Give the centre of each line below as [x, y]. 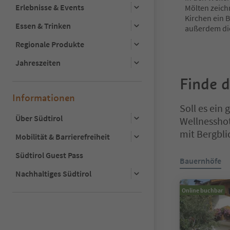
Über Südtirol [39, 118]
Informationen [44, 98]
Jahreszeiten [38, 62]
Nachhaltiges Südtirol [53, 173]
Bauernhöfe [200, 161]
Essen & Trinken [43, 25]
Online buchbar [202, 190]
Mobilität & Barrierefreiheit [63, 136]
